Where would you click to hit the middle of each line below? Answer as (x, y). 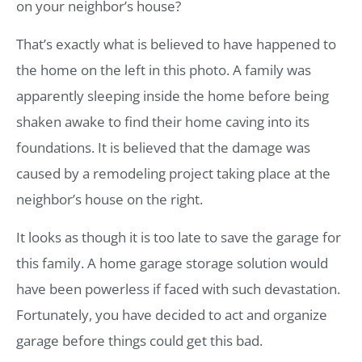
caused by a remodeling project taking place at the (173, 174)
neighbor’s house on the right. (109, 200)
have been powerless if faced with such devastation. (178, 289)
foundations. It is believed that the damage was (163, 148)
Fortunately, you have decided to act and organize (172, 315)
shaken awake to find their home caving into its (163, 122)
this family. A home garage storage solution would (172, 263)
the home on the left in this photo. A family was (164, 70)
